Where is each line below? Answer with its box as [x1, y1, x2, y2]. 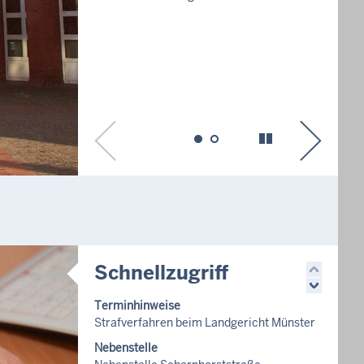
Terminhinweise [94, 298, 180, 313]
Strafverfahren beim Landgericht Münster [94, 315, 315, 330]
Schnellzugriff [94, 260, 229, 285]
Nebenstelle [94, 340, 158, 355]
